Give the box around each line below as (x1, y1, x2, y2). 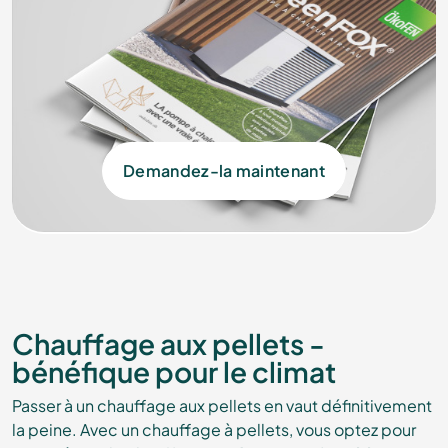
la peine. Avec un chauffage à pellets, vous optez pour (12, 419, 416, 440)
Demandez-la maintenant (122, 160, 326, 181)
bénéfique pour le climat (12, 354, 336, 389)
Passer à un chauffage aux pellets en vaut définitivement (12, 395, 432, 416)
